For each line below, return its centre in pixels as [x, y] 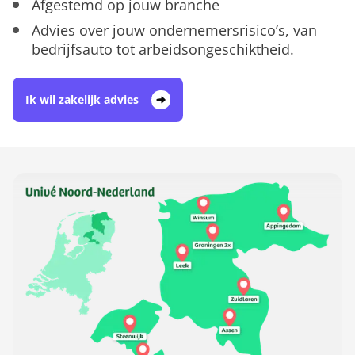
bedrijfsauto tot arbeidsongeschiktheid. [163, 49]
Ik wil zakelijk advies [82, 99]
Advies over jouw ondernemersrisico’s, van [174, 30]
